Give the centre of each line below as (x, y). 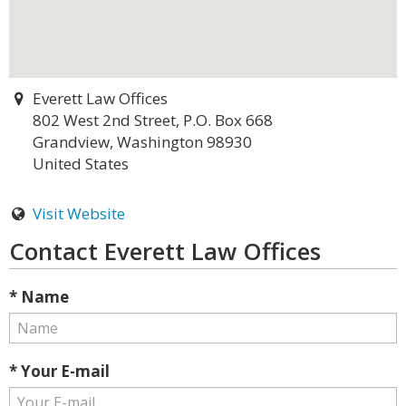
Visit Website (78, 213)
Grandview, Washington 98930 (142, 142)
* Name (39, 297)
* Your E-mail (59, 371)
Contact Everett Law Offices (165, 251)
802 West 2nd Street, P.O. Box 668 (153, 120)
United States (81, 164)
